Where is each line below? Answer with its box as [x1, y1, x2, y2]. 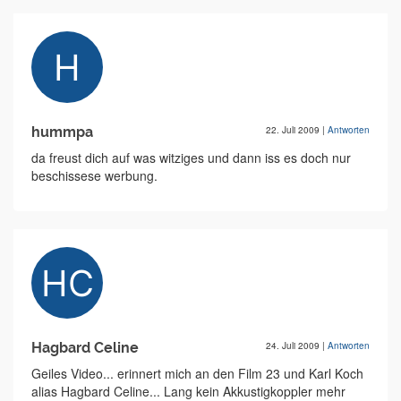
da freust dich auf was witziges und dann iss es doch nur [31, 149, 351, 166]
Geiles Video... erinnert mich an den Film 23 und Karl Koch [31, 364, 363, 382]
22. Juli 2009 [266, 124, 322, 136]
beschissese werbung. [31, 166, 158, 184]
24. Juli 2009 [266, 339, 322, 352]
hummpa [31, 124, 93, 141]
